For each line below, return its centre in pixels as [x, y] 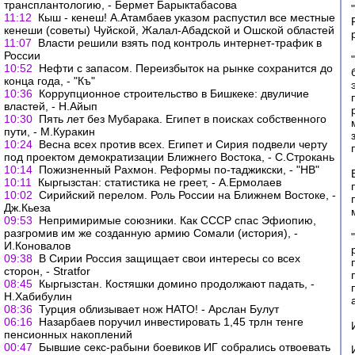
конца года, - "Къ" [50, 81]
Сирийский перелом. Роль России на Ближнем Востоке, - [187, 195]
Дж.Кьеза [27, 208]
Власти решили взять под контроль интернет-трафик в [180, 43]
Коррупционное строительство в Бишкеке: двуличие [174, 94]
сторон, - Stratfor [47, 271]
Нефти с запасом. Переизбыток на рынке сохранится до [186, 68]
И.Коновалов [37, 246]
